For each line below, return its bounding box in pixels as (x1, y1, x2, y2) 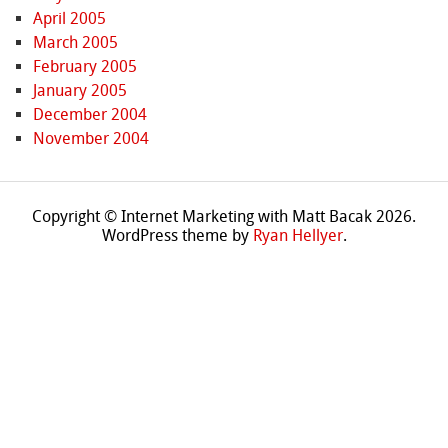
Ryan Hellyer (252, 226, 343, 246)
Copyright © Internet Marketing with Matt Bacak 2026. (32, 207, 416, 227)
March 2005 (32, 33, 118, 53)
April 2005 (32, 9, 106, 29)
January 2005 (32, 81, 127, 101)
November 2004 (32, 129, 149, 149)
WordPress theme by (101, 226, 253, 246)
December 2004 (32, 105, 147, 125)
